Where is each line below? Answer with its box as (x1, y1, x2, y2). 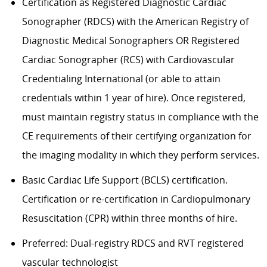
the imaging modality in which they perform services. (21, 148, 259, 162)
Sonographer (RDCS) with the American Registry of (21, 14, 249, 28)
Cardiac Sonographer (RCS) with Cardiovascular (21, 52, 235, 66)
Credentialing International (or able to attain (21, 72, 221, 85)
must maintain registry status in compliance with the (21, 110, 259, 123)
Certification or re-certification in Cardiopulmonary (21, 192, 250, 206)
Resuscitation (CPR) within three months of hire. (21, 211, 237, 225)
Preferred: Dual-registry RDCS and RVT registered (21, 236, 244, 250)
